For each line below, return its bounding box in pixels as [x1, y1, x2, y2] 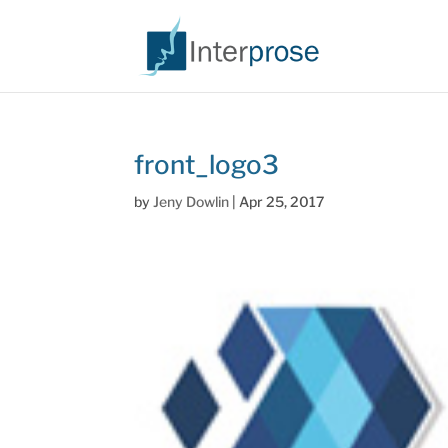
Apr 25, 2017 [239, 193, 325, 210]
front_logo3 [134, 149, 280, 180]
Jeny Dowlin [153, 193, 230, 210]
